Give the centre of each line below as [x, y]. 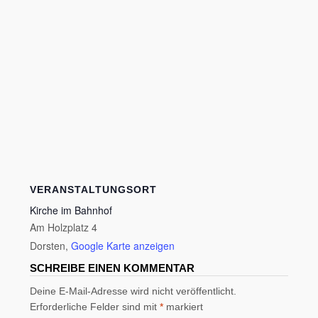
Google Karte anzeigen [123, 246]
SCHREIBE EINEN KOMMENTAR [113, 268]
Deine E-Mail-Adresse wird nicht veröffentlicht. [133, 291]
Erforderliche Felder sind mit [95, 307]
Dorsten [48, 246]
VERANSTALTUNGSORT [94, 190]
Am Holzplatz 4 [64, 227]
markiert [183, 307]
